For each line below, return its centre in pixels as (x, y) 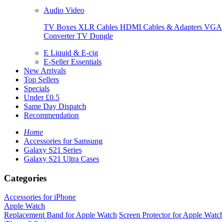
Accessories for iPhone (40, 197)
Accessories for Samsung (63, 141)
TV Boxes (61, 27)
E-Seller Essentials (73, 62)
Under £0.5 (42, 97)
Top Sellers (41, 80)
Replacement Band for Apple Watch (60, 215)
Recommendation (51, 115)
